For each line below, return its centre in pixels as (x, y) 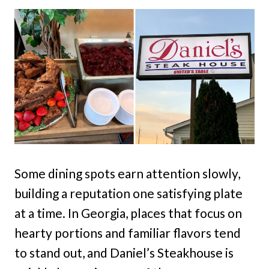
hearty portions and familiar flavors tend (128, 233)
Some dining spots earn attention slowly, (127, 173)
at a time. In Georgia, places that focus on (128, 213)
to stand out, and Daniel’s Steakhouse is (124, 252)
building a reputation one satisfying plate (128, 193)
